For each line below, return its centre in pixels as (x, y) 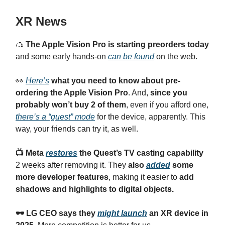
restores (62, 153)
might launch (122, 213)
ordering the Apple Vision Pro (72, 93)
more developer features (62, 177)
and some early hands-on (62, 57)
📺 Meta (31, 153)
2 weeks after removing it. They (72, 165)
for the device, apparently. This (150, 117)
